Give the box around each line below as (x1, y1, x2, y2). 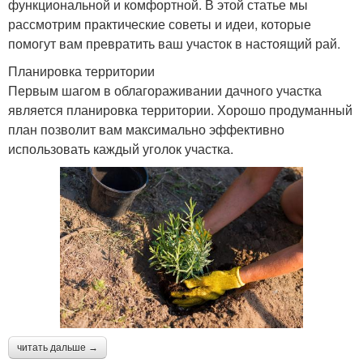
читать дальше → (17, 342, 98, 354)
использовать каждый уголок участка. (8, 139, 233, 158)
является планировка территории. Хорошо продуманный (8, 100, 352, 119)
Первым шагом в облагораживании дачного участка (8, 80, 322, 100)
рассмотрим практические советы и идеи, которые (8, 14, 311, 33)
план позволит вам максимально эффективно (8, 119, 284, 139)
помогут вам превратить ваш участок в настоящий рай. (8, 33, 340, 53)
